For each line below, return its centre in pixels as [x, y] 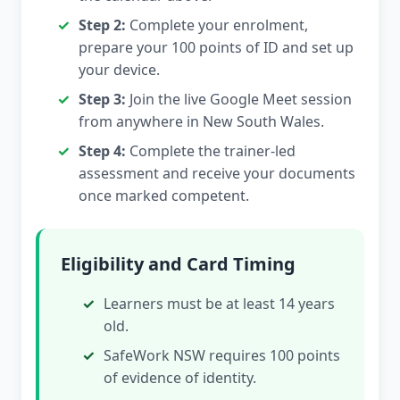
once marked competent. [164, 196]
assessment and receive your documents [217, 174]
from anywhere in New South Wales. [201, 122]
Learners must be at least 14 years [219, 304]
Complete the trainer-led [211, 151]
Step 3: [102, 100]
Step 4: [102, 151]
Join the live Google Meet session [239, 100]
